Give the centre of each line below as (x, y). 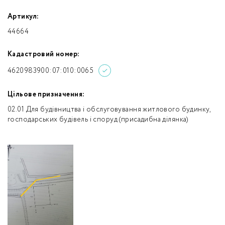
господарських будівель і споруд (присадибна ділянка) (98, 120)
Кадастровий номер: (44, 54)
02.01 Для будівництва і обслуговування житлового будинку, (109, 109)
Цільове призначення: (46, 94)
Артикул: (23, 17)
